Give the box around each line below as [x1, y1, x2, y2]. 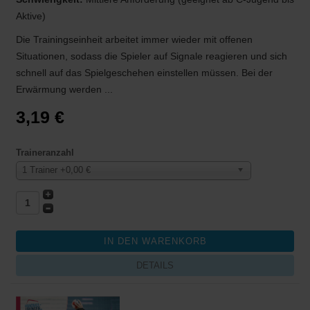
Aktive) [16, 10, 46, 21]
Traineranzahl [16, 147, 74, 158]
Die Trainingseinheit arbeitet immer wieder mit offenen [16, 33, 253, 45]
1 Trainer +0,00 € [22, 164, 91, 175]
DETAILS [136, 259, 174, 271]
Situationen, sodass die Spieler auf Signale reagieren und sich [16, 50, 287, 62]
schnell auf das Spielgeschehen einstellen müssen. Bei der [16, 66, 273, 78]
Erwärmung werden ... [16, 83, 113, 95]
